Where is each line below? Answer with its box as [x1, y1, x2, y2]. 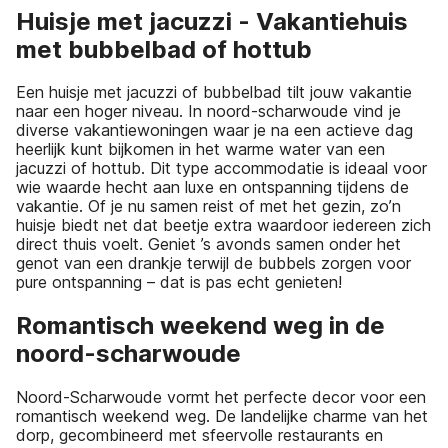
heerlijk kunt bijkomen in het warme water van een [16, 139, 385, 160]
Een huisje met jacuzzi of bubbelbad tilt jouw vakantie [16, 82, 412, 103]
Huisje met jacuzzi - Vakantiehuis [16, 6, 408, 36]
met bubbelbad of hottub [16, 34, 312, 64]
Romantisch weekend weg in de [16, 311, 385, 341]
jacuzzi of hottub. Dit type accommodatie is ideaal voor [16, 158, 427, 179]
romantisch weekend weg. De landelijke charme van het [16, 406, 428, 427]
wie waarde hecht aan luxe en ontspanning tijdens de [16, 177, 409, 198]
